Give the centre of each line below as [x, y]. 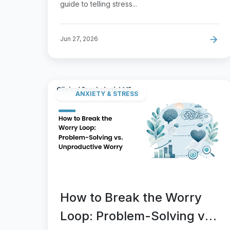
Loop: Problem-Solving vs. [138, 216]
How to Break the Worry [131, 197]
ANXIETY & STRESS [107, 94]
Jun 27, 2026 [79, 39]
